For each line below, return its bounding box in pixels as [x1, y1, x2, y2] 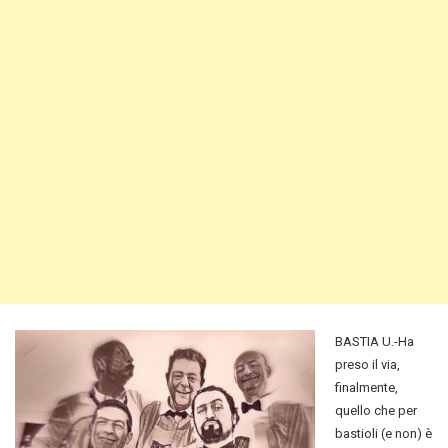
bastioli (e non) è [334, 426, 432, 442]
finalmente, [334, 380, 398, 396]
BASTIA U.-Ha [334, 334, 414, 350]
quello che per [334, 403, 417, 419]
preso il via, [334, 357, 400, 373]
